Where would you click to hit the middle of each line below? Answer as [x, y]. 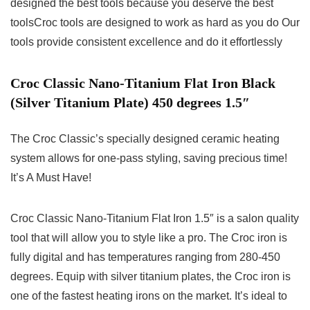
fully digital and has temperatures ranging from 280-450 [145, 257]
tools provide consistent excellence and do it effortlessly [146, 42]
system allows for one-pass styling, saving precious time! [149, 158]
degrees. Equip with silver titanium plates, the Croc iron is [151, 277]
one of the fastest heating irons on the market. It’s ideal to [149, 296]
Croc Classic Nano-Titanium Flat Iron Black [143, 83]
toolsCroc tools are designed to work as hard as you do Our [155, 23]
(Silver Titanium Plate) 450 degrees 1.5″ [130, 103]
